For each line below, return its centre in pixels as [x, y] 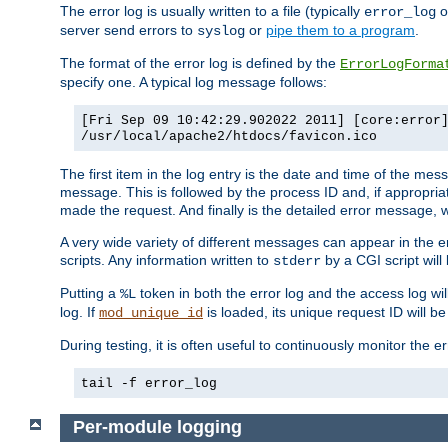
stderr [297, 261]
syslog [221, 31]
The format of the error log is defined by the [200, 63]
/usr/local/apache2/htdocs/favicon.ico [229, 137]
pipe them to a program [340, 30]
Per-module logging [157, 427]
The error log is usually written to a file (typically [212, 11]
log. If [79, 312]
